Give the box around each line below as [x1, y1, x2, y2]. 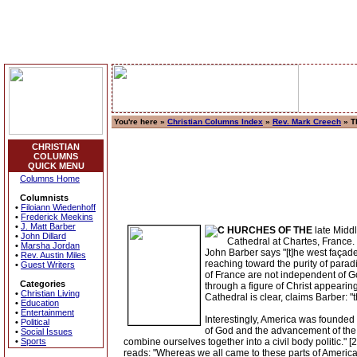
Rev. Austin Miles [21, 250, 86, 260]
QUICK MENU [27, 161, 84, 171]
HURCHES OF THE [227, 225, 312, 236]
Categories [20, 279, 65, 288]
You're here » [114, 117, 167, 126]
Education [21, 298, 59, 308]
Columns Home [20, 174, 80, 183]
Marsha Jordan [21, 241, 80, 250]
